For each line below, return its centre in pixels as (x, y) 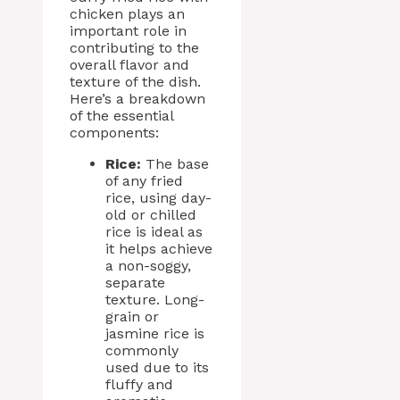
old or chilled (151, 215)
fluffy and (139, 385)
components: (114, 133)
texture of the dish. (135, 82)
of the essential (121, 116)
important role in (128, 31)
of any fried (144, 181)
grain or (132, 317)
